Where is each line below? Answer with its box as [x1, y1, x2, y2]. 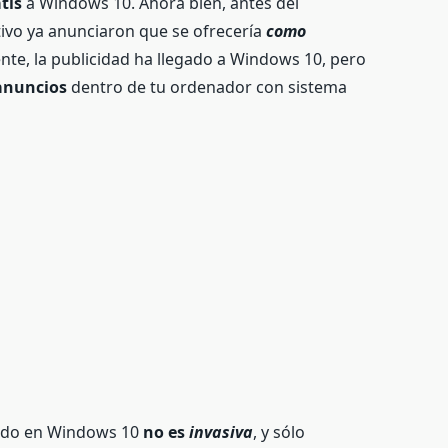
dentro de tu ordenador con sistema [67, 75, 348, 98]
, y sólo [253, 420, 306, 443]
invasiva [189, 420, 254, 443]
